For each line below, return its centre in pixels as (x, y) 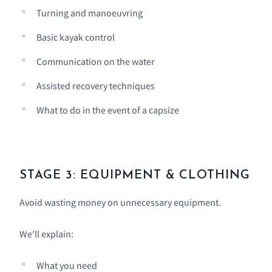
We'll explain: (46, 234)
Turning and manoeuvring (90, 13)
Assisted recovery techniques (96, 86)
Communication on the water (96, 62)
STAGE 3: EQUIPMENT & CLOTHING (135, 176)
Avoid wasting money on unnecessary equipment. (120, 202)
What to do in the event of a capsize (108, 110)
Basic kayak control (76, 37)
